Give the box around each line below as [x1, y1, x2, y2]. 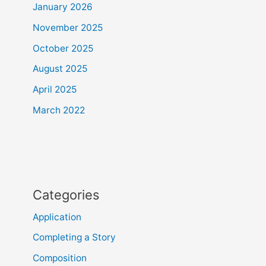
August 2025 [32, 63, 87, 75]
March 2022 [32, 104, 85, 116]
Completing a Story [32, 232, 116, 243]
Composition [32, 252, 87, 264]
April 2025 [32, 84, 77, 96]
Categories [32, 186, 99, 202]
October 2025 [32, 42, 93, 54]
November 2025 [32, 21, 103, 33]
